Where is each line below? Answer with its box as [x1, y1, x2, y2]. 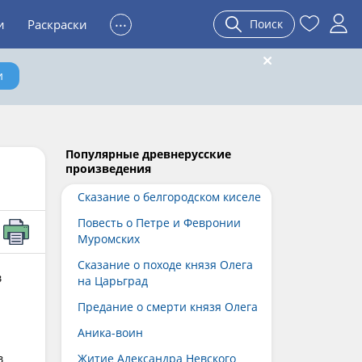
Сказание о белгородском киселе [78, 189, 261, 204]
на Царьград [78, 273, 148, 288]
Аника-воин [78, 325, 143, 340]
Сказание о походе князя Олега [78, 257, 253, 272]
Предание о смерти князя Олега [78, 299, 258, 314]
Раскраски [27, 16, 87, 32]
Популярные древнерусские [65, 146, 231, 162]
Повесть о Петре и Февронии [78, 215, 241, 230]
